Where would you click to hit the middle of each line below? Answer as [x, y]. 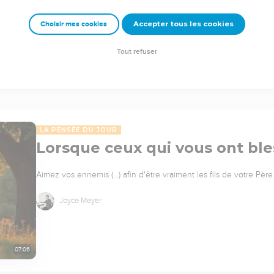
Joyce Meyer [80, 200]
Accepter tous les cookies [183, 24]
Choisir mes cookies [74, 24]
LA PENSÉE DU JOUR [79, 130]
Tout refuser [137, 52]
